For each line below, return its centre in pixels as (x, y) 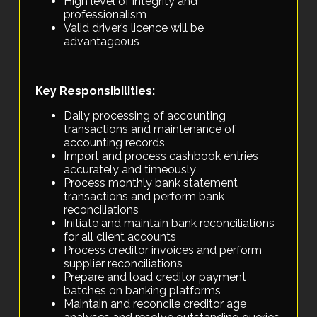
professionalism (105, 15)
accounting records (115, 143)
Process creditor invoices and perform (163, 250)
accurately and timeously (130, 170)
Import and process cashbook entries (161, 156)
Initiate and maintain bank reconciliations (169, 224)
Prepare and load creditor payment (155, 277)
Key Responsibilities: (96, 91)
